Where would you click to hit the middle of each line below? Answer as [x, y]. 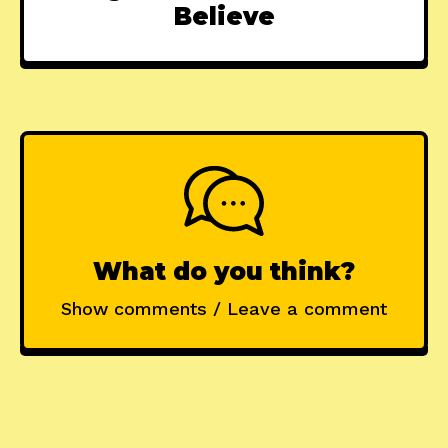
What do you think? [224, 272]
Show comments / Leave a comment [224, 309]
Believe [224, 17]
